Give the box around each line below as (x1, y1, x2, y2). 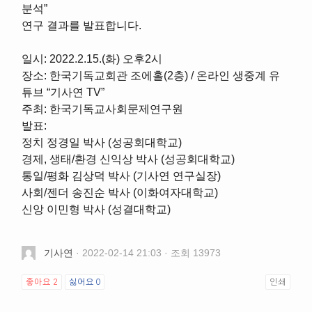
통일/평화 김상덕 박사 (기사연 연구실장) (22, 169, 221, 182)
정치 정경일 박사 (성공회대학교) (22, 136, 182, 148)
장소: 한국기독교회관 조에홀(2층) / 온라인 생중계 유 (22, 69, 281, 81)
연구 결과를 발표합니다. (22, 19, 142, 31)
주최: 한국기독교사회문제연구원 (22, 102, 184, 115)
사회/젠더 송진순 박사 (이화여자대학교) (22, 186, 219, 198)
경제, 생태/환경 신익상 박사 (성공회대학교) (22, 153, 235, 165)
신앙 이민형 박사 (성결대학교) (22, 203, 171, 215)
